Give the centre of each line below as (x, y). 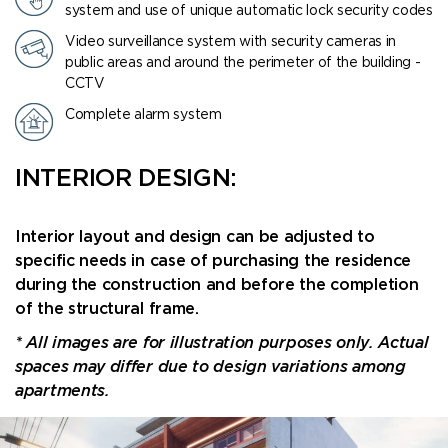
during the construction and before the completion (217, 285)
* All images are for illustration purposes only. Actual (222, 343)
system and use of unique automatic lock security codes (249, 10)
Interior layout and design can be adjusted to (195, 237)
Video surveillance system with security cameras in (231, 41)
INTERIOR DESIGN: (126, 178)
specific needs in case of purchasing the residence (213, 261)
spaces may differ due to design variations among (210, 367)
